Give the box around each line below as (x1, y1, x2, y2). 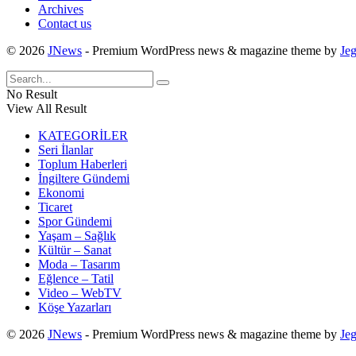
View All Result (6, 102, 87, 116)
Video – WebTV (38, 286, 122, 300)
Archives (38, 2, 83, 17)
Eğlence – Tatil (38, 272, 114, 286)
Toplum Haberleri (38, 157, 127, 172)
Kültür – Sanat (38, 243, 111, 257)
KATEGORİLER (38, 129, 128, 143)
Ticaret (38, 200, 72, 215)
